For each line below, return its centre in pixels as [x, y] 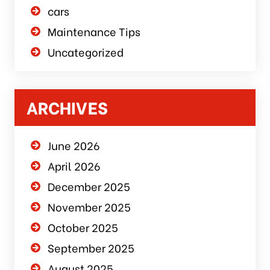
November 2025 [89, 207]
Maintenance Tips [94, 31]
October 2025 [83, 227]
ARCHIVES [67, 107]
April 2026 [74, 166]
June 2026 [74, 145]
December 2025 [89, 186]
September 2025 [91, 248]
